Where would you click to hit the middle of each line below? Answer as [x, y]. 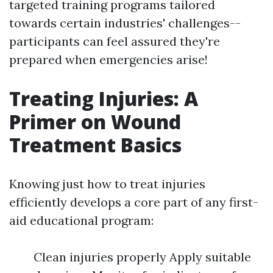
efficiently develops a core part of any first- [134, 202]
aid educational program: [81, 221]
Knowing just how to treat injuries [107, 184]
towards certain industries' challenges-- [125, 23]
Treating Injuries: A [104, 99]
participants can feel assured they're [115, 41]
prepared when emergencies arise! [108, 60]
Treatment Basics [95, 145]
